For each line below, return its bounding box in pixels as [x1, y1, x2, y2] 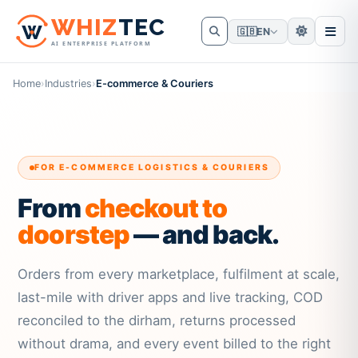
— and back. [129, 219, 280, 251]
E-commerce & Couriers [96, 77, 213, 89]
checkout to [84, 193, 228, 225]
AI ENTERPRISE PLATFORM [51, 39, 151, 48]
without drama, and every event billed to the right [18, 336, 332, 352]
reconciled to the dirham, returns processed [18, 312, 296, 329]
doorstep [18, 219, 129, 251]
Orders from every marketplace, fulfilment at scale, [18, 266, 340, 283]
